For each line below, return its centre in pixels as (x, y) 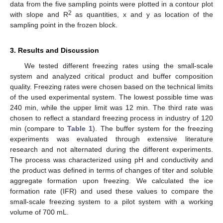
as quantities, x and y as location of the (142, 14)
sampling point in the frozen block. (64, 25)
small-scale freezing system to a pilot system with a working (111, 201)
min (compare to (39, 128)
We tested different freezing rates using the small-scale (118, 65)
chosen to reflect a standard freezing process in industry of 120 (111, 118)
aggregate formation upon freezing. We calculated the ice (111, 180)
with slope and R (39, 14)
